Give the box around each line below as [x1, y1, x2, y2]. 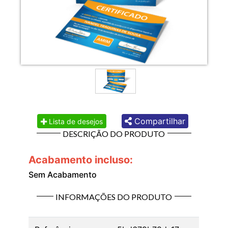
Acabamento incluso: [28, 154, 133, 166]
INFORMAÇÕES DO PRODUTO [55, 192, 173, 202]
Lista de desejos [47, 117, 103, 126]
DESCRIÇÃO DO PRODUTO [63, 129, 165, 139]
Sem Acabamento [28, 169, 97, 180]
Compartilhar [132, 116, 185, 127]
